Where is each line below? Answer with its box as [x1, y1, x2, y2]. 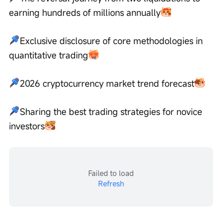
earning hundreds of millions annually [9, 6, 161, 18]
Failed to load [88, 167, 134, 178]
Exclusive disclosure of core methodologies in [20, 34, 205, 47]
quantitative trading [9, 49, 88, 61]
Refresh [98, 178, 124, 188]
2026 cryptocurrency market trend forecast [20, 77, 194, 89]
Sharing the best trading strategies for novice [20, 105, 205, 117]
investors [9, 119, 45, 132]
